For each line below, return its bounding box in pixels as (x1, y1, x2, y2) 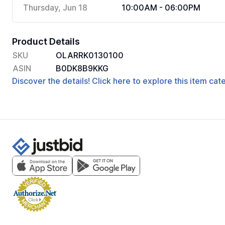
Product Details (12, 36, 80, 47)
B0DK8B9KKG (56, 63, 108, 73)
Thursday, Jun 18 (23, 3, 87, 13)
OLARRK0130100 (56, 50, 124, 60)
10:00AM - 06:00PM (122, 3, 200, 13)
